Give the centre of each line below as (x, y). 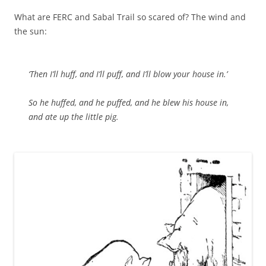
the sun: (31, 31)
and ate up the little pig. (74, 116)
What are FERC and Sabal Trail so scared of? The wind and (130, 17)
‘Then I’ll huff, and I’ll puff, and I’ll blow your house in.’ (128, 74)
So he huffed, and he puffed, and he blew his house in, (129, 102)
